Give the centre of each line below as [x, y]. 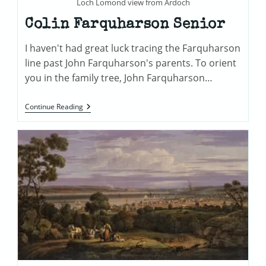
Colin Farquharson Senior [125, 25]
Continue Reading [54, 106]
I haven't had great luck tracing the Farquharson [133, 48]
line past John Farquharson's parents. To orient [131, 63]
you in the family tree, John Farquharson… [119, 77]
